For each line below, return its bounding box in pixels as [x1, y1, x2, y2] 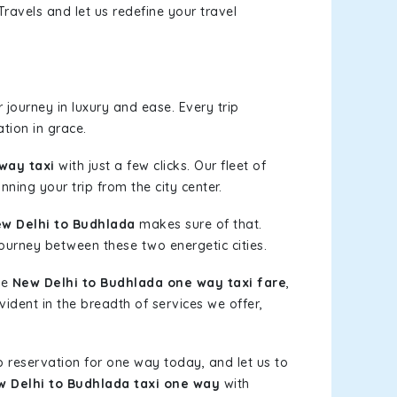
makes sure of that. [135, 216, 262, 232]
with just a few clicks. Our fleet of [54, 158, 266, 174]
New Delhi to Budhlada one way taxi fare [12, 275, 286, 291]
